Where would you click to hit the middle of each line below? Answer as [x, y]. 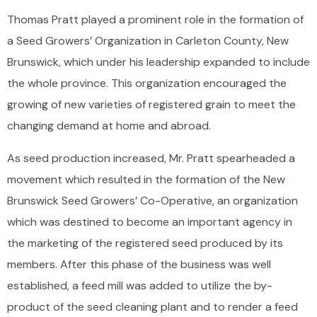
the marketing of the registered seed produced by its [145, 243]
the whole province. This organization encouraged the [147, 83]
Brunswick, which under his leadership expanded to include [158, 62]
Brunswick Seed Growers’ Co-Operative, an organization [152, 201]
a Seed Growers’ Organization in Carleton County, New [148, 41]
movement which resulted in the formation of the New [146, 180]
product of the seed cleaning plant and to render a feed [152, 307]
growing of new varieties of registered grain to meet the [151, 105]
